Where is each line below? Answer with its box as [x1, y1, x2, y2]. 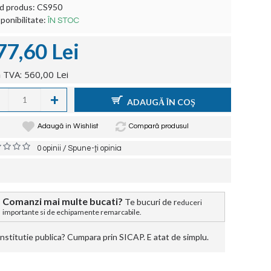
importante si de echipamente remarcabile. [2, 207, 144, 217]
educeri [177, 198, 202, 207]
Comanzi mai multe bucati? [2, 195, 123, 207]
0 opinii [37, 144, 61, 152]
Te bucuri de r [125, 197, 177, 207]
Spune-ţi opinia [68, 144, 122, 152]
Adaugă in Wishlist [37, 122, 99, 130]
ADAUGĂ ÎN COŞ [126, 96, 195, 107]
